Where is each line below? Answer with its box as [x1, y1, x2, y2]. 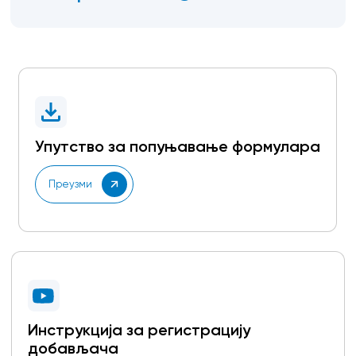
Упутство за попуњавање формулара [35, 137, 321, 157]
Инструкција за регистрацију [27, 320, 250, 340]
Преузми [48, 178, 93, 191]
